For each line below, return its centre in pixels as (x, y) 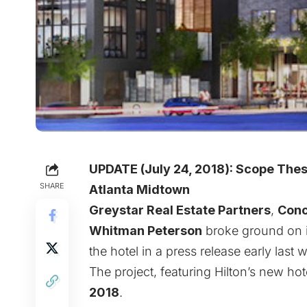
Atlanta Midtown (139, 189)
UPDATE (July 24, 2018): (162, 169)
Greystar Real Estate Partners (180, 210)
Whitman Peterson (146, 230)
